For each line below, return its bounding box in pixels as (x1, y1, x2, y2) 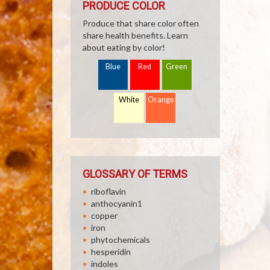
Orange (148, 95, 175, 104)
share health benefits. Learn (83, 30, 188, 40)
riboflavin (91, 186, 126, 196)
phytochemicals (91, 234, 150, 245)
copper (91, 210, 118, 221)
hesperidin (91, 246, 131, 257)
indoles (91, 259, 118, 269)
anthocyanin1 (91, 198, 142, 209)
